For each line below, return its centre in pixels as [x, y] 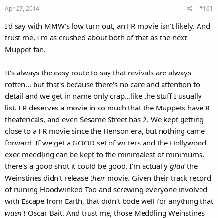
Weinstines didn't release [47, 177]
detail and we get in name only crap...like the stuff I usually [103, 96]
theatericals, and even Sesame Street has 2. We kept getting [104, 119]
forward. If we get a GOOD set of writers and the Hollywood [106, 142]
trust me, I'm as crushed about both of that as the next [96, 37]
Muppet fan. [25, 49]
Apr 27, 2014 [22, 8]
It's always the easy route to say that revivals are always [98, 72]
